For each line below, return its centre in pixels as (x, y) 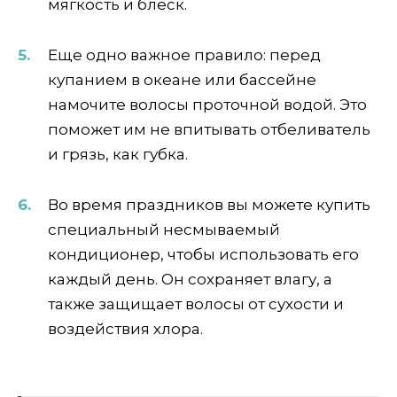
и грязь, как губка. (118, 154)
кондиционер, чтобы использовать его (203, 254)
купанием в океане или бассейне (182, 79)
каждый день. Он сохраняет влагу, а (190, 279)
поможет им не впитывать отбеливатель (209, 129)
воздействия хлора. (125, 328)
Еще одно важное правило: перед (184, 54)
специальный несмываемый (164, 229)
